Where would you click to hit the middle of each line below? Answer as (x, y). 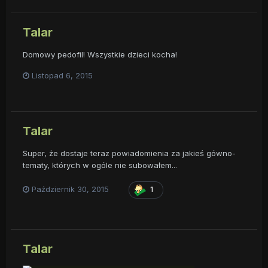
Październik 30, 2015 (70, 189)
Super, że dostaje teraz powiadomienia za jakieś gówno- (129, 153)
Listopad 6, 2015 (62, 75)
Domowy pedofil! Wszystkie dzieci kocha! (100, 54)
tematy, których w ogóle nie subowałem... (100, 165)
